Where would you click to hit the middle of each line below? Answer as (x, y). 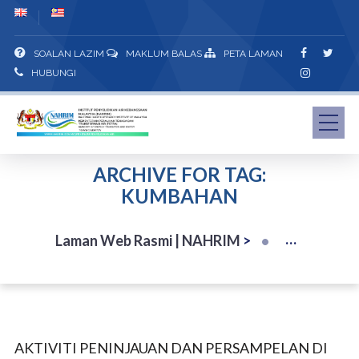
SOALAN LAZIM (69, 54)
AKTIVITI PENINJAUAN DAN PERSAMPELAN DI (171, 348)
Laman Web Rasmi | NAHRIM (148, 240)
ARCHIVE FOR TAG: (179, 174)
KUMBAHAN (179, 196)
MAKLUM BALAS (163, 54)
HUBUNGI (53, 73)
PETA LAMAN (253, 54)
